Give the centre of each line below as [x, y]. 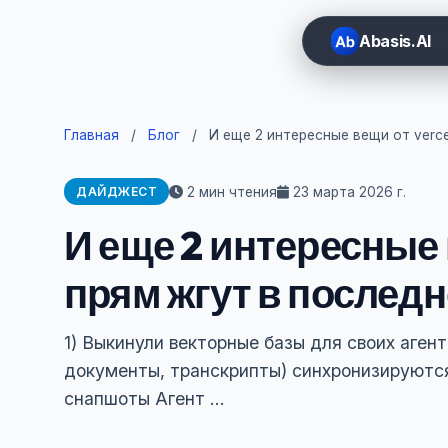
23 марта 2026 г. [347, 191]
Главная [91, 135]
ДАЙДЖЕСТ [116, 191]
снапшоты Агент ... [144, 398]
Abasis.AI [395, 41]
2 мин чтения [230, 191]
